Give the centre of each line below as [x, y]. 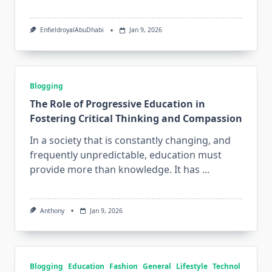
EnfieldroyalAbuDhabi [72, 30]
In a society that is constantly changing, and [130, 140]
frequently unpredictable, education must [126, 155]
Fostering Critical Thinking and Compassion [136, 118]
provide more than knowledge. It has [115, 169]
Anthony [52, 210]
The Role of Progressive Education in [117, 104]
